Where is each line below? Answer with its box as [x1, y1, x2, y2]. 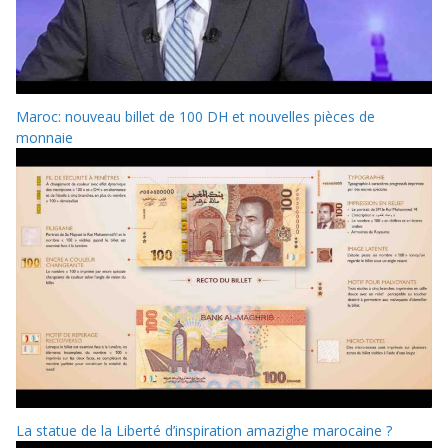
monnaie [16, 128, 73, 148]
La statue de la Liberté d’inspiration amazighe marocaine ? [16, 421, 392, 441]
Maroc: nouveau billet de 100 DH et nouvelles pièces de [16, 107, 375, 127]
